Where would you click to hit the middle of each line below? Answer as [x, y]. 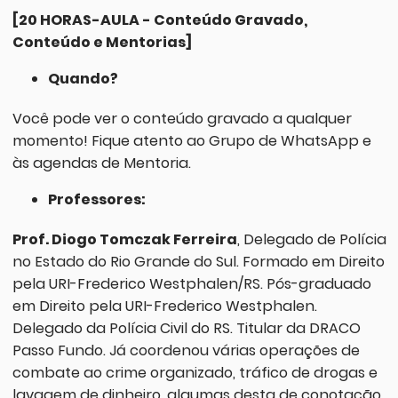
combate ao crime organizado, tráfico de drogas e [195, 372]
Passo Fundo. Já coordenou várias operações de [186, 350]
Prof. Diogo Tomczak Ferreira [124, 239]
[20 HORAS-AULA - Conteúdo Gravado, [159, 20]
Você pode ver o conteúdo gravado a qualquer [182, 118]
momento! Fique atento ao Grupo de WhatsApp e [191, 140]
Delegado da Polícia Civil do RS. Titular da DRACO [186, 328]
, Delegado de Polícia [311, 239]
